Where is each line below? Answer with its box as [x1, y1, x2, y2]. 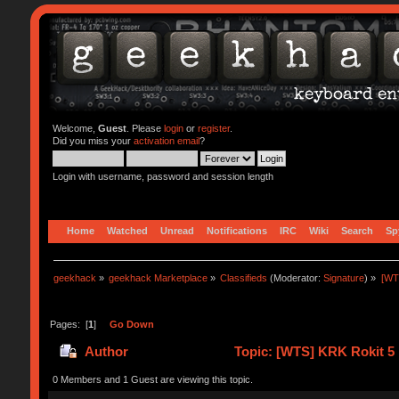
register [197, 123, 230, 134]
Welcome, [52, 123, 98, 134]
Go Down [109, 318, 154, 330]
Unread [159, 224, 194, 236]
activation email [133, 135, 199, 146]
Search [340, 224, 373, 236]
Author [85, 344, 129, 360]
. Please [126, 123, 164, 134]
